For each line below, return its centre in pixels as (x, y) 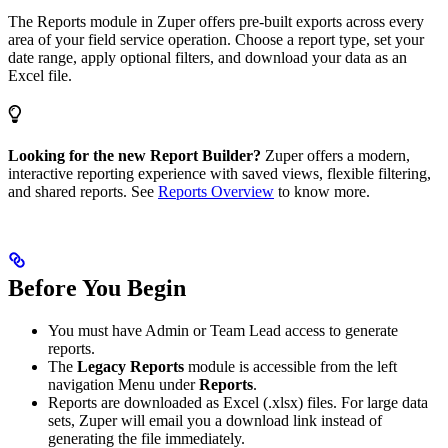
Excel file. (40, 75)
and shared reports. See (83, 191)
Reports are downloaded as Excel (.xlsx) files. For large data (238, 402)
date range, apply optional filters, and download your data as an (207, 57)
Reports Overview (216, 191)
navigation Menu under (123, 384)
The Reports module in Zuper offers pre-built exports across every (216, 21)
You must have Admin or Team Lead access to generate (223, 330)
